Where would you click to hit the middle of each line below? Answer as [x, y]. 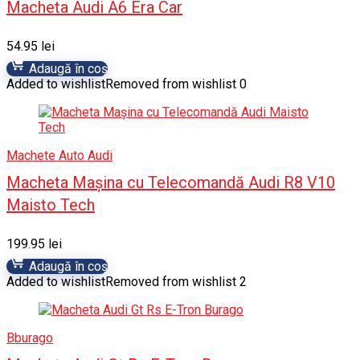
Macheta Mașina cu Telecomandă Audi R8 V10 [171, 182]
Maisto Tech [51, 205]
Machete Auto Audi [59, 155]
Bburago [30, 338]
